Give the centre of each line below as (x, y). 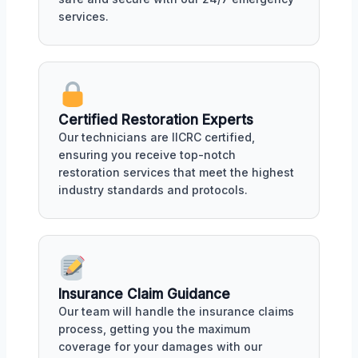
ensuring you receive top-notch (147, 155)
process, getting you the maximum (154, 329)
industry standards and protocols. (153, 190)
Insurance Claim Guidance (144, 294)
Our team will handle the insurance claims (176, 312)
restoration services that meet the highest (176, 173)
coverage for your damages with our (160, 347)
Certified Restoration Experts (156, 120)
